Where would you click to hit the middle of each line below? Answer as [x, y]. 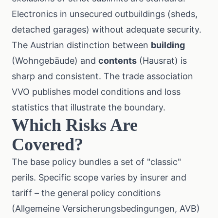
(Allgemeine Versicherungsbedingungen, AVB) [106, 209]
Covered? [47, 145]
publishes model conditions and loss [105, 92]
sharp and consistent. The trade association [102, 76]
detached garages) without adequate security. [107, 29]
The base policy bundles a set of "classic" [96, 162]
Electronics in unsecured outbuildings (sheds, [105, 14]
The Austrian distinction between [81, 45]
